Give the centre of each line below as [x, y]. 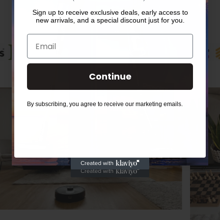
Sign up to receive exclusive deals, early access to [110, 12]
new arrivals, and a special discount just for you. [110, 20]
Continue [110, 76]
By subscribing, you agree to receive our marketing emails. [105, 104]
